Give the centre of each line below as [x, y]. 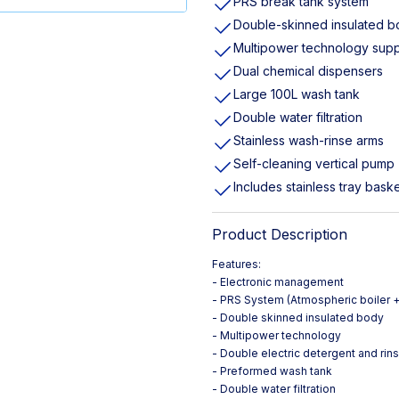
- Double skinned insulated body [298, 318]
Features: [236, 264]
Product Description [280, 234]
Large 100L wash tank [297, 94]
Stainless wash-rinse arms [309, 140]
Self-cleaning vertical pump [314, 163]
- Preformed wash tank [272, 371]
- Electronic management [278, 282]
